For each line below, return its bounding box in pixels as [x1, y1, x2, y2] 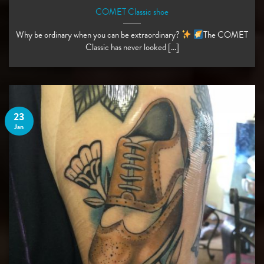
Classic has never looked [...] [85, 41, 179, 54]
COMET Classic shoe [95, 5, 169, 19]
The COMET [203, 28, 249, 42]
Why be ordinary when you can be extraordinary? [15, 28, 181, 42]
